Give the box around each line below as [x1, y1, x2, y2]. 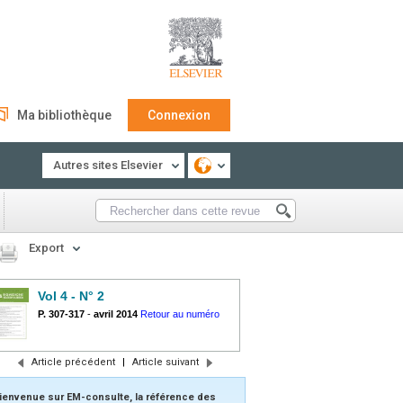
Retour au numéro [140, 309, 219, 319]
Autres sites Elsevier [53, 158, 163, 172]
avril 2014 [94, 309, 138, 319]
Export [29, 241, 64, 255]
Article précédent [31, 356, 115, 368]
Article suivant [131, 356, 199, 368]
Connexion [148, 108, 210, 122]
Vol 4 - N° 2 [38, 289, 104, 303]
